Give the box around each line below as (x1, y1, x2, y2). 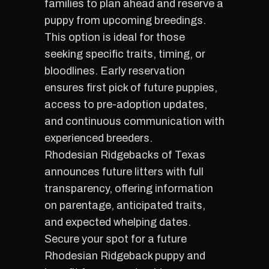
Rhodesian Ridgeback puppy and (44, 250, 205, 262)
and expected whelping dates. (44, 216, 191, 228)
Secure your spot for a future (44, 233, 187, 245)
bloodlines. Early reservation (44, 65, 185, 77)
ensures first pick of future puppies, (44, 82, 217, 94)
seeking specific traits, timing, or (44, 48, 205, 60)
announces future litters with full (44, 166, 204, 178)
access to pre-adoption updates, (44, 98, 207, 110)
